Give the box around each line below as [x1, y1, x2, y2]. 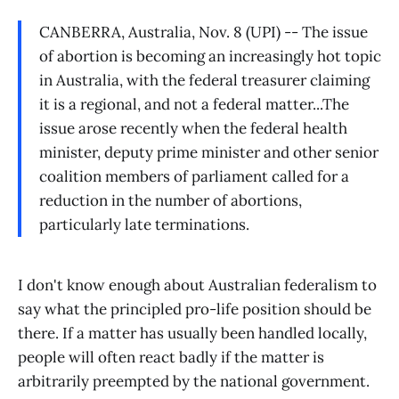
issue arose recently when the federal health [39, 118, 347, 138]
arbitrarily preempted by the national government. [18, 370, 370, 391]
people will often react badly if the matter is [18, 346, 324, 367]
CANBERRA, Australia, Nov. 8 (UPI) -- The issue [39, 21, 368, 42]
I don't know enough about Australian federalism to [18, 274, 377, 295]
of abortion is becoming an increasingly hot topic [39, 45, 381, 66]
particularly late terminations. [39, 214, 249, 234]
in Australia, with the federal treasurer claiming [39, 69, 370, 90]
